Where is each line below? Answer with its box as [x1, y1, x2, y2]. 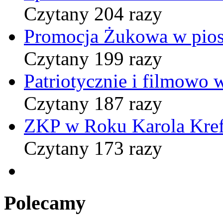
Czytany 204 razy [24, 3, 162, 25]
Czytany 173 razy [24, 137, 162, 159]
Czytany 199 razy [24, 48, 162, 70]
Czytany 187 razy [24, 93, 162, 114]
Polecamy [4, 192, 86, 215]
